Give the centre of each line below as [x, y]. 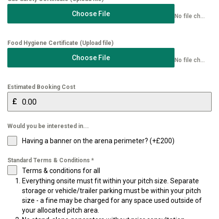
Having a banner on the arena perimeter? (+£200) [98, 141]
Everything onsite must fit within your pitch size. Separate [110, 181]
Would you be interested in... [48, 126]
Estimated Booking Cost [41, 87]
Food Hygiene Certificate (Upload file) [60, 43]
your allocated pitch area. [61, 210]
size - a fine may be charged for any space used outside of [112, 200]
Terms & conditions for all [61, 171]
